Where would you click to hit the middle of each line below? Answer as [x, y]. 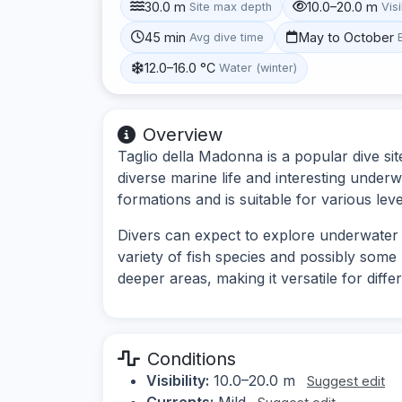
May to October [347, 37]
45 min [166, 37]
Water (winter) [258, 68]
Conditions [192, 358]
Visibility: [178, 380]
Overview [183, 134]
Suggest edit [346, 380]
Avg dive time [227, 37]
